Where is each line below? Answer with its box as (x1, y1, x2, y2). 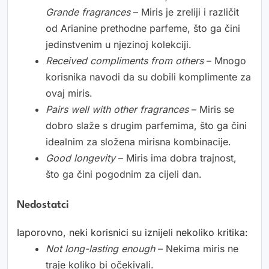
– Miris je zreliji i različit (130, 6, 239, 19)
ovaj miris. (46, 87, 92, 100)
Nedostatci (17, 200, 69, 211)
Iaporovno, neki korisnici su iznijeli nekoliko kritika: (17, 226, 248, 239)
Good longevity (46, 152, 115, 165)
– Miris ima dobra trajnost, (115, 152, 237, 165)
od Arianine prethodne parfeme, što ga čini (46, 22, 240, 35)
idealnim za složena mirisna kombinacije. (46, 136, 231, 148)
